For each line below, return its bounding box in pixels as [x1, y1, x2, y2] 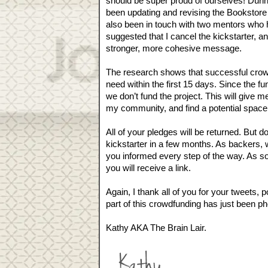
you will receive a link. [106, 163, 191, 173]
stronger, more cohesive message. [106, 43, 244, 53]
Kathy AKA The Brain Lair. [106, 223, 206, 233]
